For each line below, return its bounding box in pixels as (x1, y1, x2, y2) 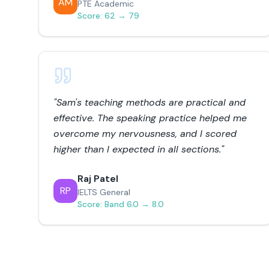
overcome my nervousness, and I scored (53, 127, 237, 140)
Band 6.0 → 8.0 (104, 199, 164, 210)
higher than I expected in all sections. (53, 143, 221, 156)
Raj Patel (77, 172, 118, 185)
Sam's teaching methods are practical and (56, 96, 246, 109)
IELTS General (77, 187, 130, 198)
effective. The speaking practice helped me (53, 112, 247, 124)
